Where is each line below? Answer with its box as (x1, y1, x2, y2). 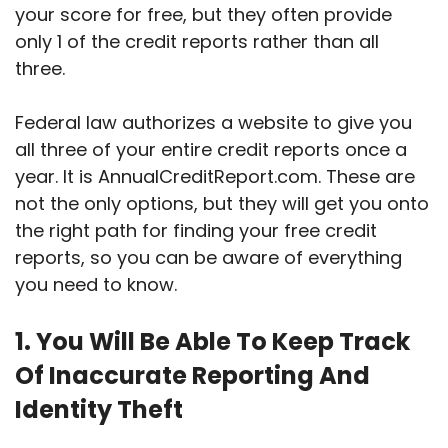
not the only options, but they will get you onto (15, 191, 429, 217)
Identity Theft (15, 393, 183, 427)
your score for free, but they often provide (15, 2, 392, 28)
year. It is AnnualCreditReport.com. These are (15, 164, 415, 190)
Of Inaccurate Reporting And (15, 359, 370, 393)
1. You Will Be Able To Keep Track (15, 325, 410, 359)
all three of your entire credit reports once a (15, 137, 407, 163)
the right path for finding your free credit (15, 218, 377, 244)
